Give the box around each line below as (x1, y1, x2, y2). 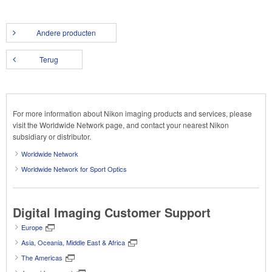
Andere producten (36, 27, 96, 38)
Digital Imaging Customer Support (13, 203, 211, 221)
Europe (21, 222, 42, 232)
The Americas (21, 253, 63, 262)
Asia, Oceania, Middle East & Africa (21, 237, 125, 247)
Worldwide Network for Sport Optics (21, 164, 127, 174)
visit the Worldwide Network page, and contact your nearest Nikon (13, 120, 229, 130)
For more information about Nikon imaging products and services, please (13, 108, 252, 118)
